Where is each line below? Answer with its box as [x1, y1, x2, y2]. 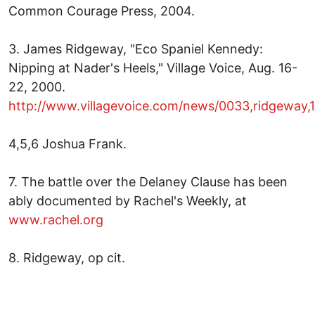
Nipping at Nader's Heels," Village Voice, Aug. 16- [8, 60, 297, 75]
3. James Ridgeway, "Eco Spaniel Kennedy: [8, 41, 263, 56]
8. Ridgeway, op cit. [8, 250, 125, 265]
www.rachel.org [8, 212, 103, 227]
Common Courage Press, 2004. [8, 3, 195, 18]
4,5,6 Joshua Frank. [8, 136, 127, 151]
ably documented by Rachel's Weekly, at [8, 193, 247, 208]
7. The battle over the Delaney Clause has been [8, 174, 288, 189]
